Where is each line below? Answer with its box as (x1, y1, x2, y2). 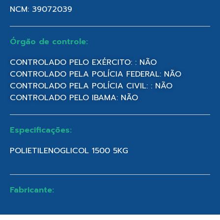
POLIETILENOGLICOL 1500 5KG (10, 145, 128, 157)
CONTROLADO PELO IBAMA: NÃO (10, 92, 138, 104)
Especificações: (10, 124, 72, 136)
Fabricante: (10, 184, 54, 196)
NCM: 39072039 (10, 3, 72, 15)
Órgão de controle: (10, 36, 88, 48)
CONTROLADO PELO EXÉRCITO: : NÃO (10, 56, 157, 68)
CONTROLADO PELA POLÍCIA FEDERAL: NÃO (10, 68, 181, 80)
